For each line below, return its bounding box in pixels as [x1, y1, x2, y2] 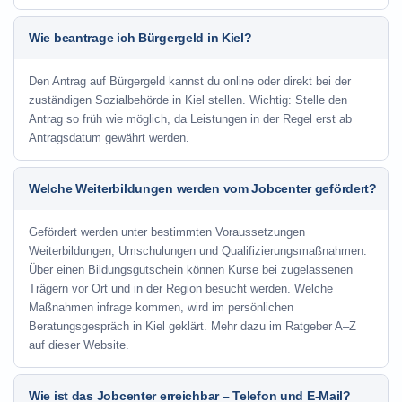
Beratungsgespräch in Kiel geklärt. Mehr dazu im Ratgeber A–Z [29, 319, 356, 333]
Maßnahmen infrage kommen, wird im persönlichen [29, 301, 293, 314]
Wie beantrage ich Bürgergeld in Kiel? [29, 31, 252, 45]
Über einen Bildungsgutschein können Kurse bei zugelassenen [29, 263, 353, 276]
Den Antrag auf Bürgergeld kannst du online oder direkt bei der [29, 74, 351, 88]
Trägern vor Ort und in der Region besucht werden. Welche [29, 282, 333, 295]
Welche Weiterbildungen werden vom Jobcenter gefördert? [29, 181, 377, 196]
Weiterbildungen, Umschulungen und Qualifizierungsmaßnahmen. [29, 244, 367, 258]
